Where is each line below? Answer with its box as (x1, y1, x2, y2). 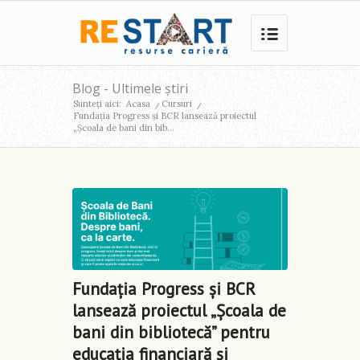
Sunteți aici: (73, 98, 121, 109)
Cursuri (162, 98, 192, 109)
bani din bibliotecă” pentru (72, 321, 270, 343)
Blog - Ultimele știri (72, 80, 188, 97)
